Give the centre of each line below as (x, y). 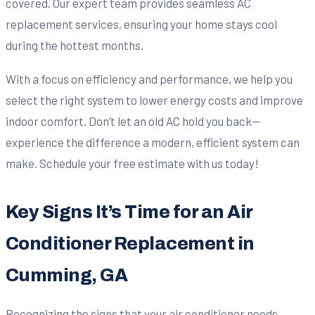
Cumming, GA (67, 276)
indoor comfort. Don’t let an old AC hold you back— (133, 121)
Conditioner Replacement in (130, 244)
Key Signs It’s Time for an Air (129, 212)
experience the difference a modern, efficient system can (153, 142)
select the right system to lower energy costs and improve (154, 100)
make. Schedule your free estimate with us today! (132, 163)
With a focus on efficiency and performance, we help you (149, 79)
